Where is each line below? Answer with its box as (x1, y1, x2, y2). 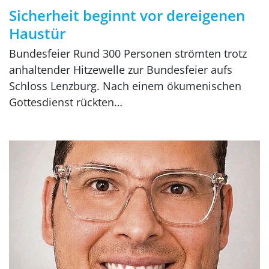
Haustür (9, 23, 65, 43)
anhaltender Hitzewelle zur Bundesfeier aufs (9, 62, 232, 77)
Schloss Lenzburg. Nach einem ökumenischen (9, 78, 241, 93)
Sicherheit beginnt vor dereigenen (9, 5, 245, 25)
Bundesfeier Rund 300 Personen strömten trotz (9, 46, 247, 61)
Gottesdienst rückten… (9, 94, 122, 109)
